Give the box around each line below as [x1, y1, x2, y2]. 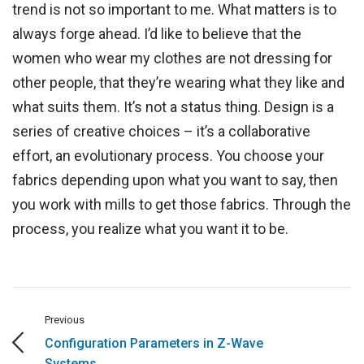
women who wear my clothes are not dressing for [12, 50, 333, 67]
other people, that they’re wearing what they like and [12, 74, 345, 92]
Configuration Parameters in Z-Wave [45, 336, 263, 352]
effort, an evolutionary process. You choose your [12, 147, 325, 165]
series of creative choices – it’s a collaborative [12, 123, 311, 141]
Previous [45, 314, 84, 327]
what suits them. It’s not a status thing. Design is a [12, 98, 335, 116]
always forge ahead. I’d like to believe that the [12, 25, 302, 43]
